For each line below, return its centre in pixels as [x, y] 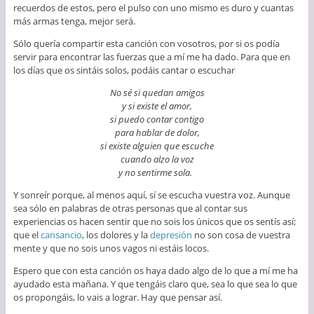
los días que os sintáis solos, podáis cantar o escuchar [124, 70]
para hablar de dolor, [157, 132]
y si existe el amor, [157, 105]
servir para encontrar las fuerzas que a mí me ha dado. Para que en [151, 56]
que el [27, 234]
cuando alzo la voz [157, 159]
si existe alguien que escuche [157, 145]
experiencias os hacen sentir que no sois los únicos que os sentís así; [154, 221]
